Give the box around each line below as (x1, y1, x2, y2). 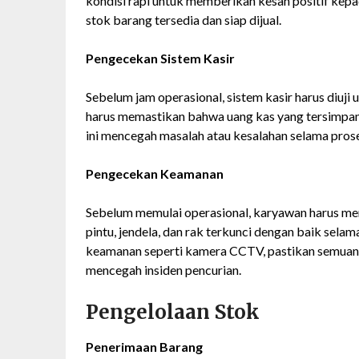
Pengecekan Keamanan (86, 166, 224, 182)
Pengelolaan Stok (86, 300, 260, 325)
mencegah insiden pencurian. (86, 262, 241, 278)
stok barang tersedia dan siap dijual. (86, 12, 281, 28)
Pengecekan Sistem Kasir (86, 50, 235, 67)
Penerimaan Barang (86, 339, 203, 355)
